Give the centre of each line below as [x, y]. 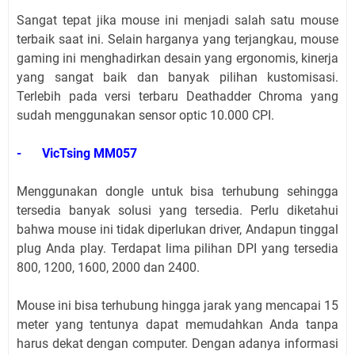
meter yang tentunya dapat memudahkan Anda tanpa [177, 325]
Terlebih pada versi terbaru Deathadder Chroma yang [177, 97]
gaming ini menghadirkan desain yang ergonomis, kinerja [177, 59]
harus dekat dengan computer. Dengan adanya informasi [177, 344]
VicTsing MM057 [90, 154]
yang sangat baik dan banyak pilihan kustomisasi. [177, 78]
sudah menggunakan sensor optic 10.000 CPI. [145, 116]
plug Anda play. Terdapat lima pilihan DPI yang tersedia [177, 249]
